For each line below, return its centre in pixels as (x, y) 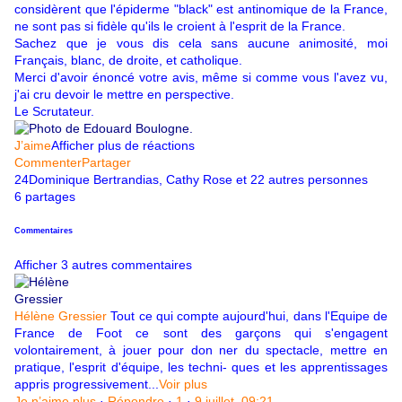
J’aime (33, 146)
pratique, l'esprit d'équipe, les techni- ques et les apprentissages (201, 367)
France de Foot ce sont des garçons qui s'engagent (201, 333)
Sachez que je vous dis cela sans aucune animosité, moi (201, 44)
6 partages (45, 197)
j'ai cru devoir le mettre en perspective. (124, 95)
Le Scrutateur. (54, 112)
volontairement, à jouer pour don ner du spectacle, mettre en (201, 350)
